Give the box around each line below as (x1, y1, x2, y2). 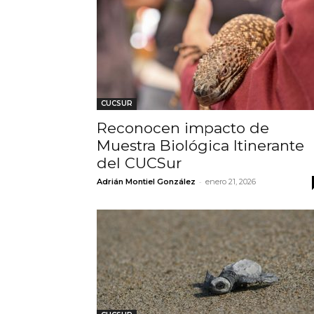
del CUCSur (97, 153, 182, 172)
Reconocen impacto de (97, 118, 269, 137)
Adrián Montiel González (97, 176, 196, 186)
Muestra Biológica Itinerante (97, 136, 304, 154)
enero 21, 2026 (205, 176, 256, 186)
